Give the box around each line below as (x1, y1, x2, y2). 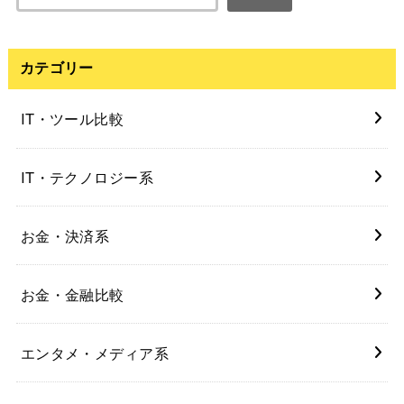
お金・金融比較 (20, 282, 124, 305)
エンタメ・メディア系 (20, 341, 169, 363)
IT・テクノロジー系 (20, 166, 153, 188)
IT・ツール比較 (20, 107, 124, 130)
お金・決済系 (20, 224, 110, 246)
